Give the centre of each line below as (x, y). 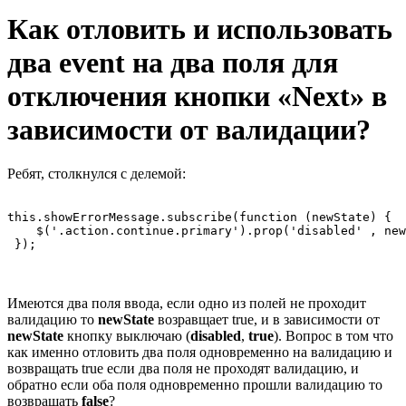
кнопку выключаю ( (127, 336)
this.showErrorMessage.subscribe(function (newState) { (199, 217)
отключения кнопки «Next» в (197, 96)
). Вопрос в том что (333, 336)
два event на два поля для (173, 62)
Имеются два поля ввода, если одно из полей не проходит (187, 304)
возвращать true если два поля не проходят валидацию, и (183, 369)
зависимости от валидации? (189, 129)
